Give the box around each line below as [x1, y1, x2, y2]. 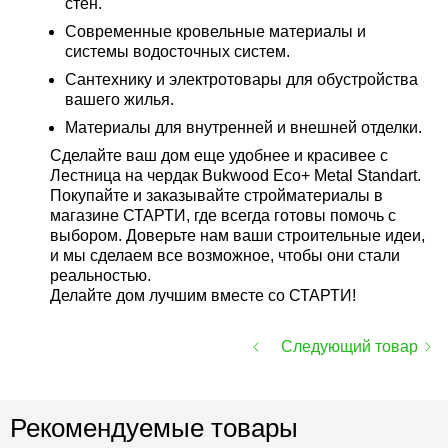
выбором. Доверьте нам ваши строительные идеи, [50, 227, 425, 244]
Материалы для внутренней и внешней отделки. [65, 119, 422, 136]
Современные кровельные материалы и [65, 23, 366, 40]
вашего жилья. [65, 91, 174, 108]
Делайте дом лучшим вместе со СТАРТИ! [50, 287, 356, 304]
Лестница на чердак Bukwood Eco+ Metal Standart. [50, 167, 421, 184]
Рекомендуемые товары [9, 413, 298, 443]
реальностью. [50, 267, 151, 284]
